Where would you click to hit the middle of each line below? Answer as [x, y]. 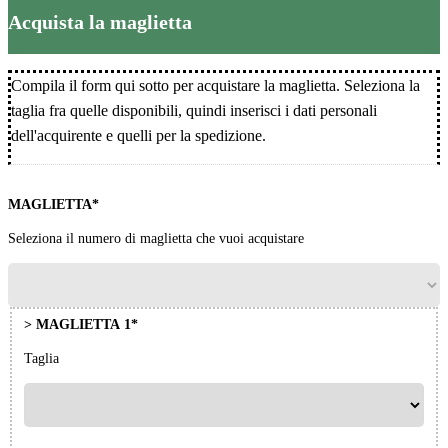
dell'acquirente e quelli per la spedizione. [138, 136]
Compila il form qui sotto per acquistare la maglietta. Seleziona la [215, 86]
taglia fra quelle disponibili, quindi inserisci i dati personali [194, 111]
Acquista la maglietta [100, 22]
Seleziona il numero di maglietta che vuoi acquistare [156, 239]
